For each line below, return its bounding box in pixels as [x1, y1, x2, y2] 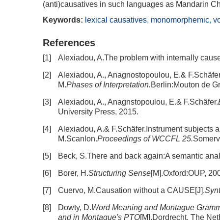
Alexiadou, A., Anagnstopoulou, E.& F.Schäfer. [58, 98, 218, 106]
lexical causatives [85, 16, 147, 24]
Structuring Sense [88, 169, 151, 177]
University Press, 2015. [58, 108, 138, 116]
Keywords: [43, 16, 83, 24]
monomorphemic [151, 16, 209, 24]
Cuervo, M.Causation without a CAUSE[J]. [58, 186, 205, 194]
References [43, 37, 95, 48]
